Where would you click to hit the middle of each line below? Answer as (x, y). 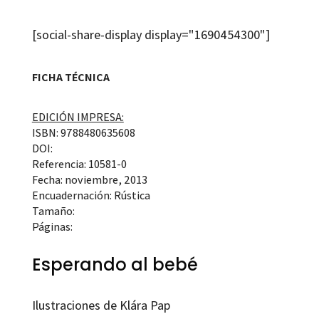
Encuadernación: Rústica (91, 195)
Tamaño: (53, 211)
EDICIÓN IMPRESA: (78, 117)
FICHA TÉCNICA (70, 77)
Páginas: (52, 226)
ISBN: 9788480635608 (83, 132)
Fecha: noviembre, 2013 (89, 179)
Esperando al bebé (115, 264)
